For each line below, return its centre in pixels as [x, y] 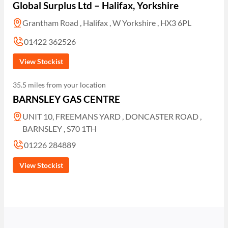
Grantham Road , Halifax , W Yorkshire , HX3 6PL [107, 22]
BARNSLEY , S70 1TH [60, 129]
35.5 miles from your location [60, 85]
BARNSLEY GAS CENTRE [67, 99]
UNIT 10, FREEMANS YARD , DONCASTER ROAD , [112, 117]
